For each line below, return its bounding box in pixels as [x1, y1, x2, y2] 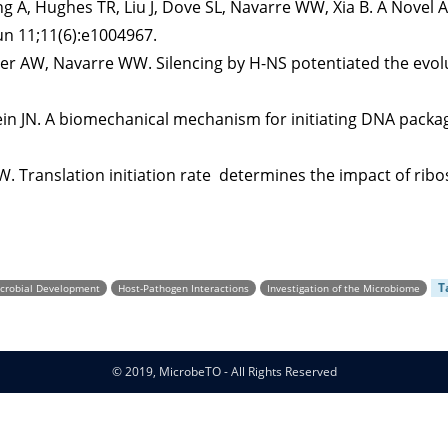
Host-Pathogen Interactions [118, 281, 249, 295]
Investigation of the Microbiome [267, 281, 420, 295]
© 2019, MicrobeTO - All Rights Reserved [111, 363, 337, 380]
